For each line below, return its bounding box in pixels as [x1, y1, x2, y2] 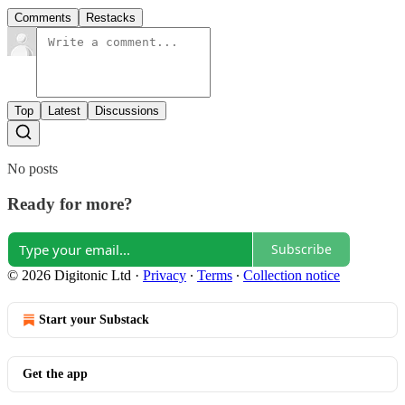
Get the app [23, 366, 88, 381]
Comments [14, 11, 71, 25]
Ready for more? [7, 194, 133, 214]
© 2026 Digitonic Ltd [7, 267, 131, 283]
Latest [48, 104, 80, 118]
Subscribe [271, 240, 332, 259]
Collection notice [243, 267, 340, 283]
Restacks [86, 11, 136, 25]
